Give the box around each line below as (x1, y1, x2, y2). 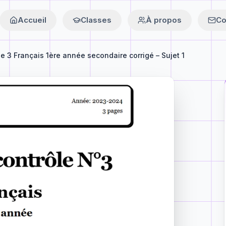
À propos (146, 15, 182, 25)
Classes (81, 15, 111, 25)
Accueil (18, 15, 46, 25)
